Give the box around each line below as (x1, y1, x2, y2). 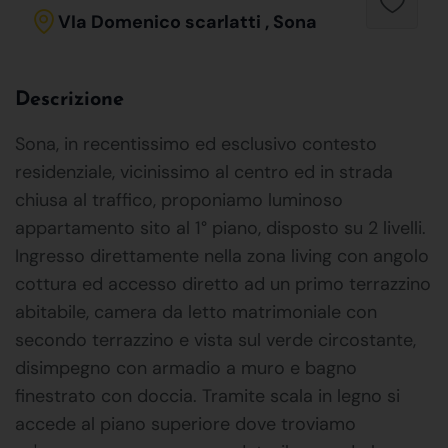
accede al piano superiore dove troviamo (15, 411, 356, 436)
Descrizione (15, 89, 124, 110)
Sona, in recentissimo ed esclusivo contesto (15, 131, 377, 156)
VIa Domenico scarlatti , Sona (58, 9, 317, 34)
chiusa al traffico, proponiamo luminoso (15, 187, 343, 212)
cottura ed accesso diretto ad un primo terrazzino (15, 271, 431, 296)
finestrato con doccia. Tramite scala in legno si (15, 383, 400, 408)
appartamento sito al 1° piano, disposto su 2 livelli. (15, 215, 426, 240)
